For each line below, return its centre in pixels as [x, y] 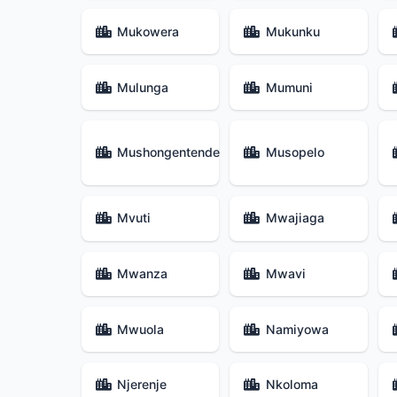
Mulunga [143, 87]
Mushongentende [169, 152]
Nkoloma [292, 385]
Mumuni [289, 87]
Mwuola [141, 329]
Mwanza [143, 273]
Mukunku [292, 31]
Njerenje [142, 385]
